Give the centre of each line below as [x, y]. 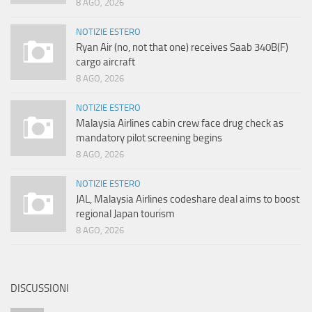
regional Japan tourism [125, 214]
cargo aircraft [106, 62]
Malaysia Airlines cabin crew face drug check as [180, 124]
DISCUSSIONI [40, 289]
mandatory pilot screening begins [149, 138]
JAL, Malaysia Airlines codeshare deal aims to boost [188, 200]
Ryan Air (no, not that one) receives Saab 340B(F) [182, 48]
